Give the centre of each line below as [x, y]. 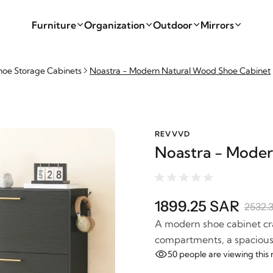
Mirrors [217, 25]
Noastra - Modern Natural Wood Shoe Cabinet [180, 71]
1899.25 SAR [197, 206]
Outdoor [172, 25]
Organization [114, 25]
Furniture [54, 25]
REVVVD [173, 134]
